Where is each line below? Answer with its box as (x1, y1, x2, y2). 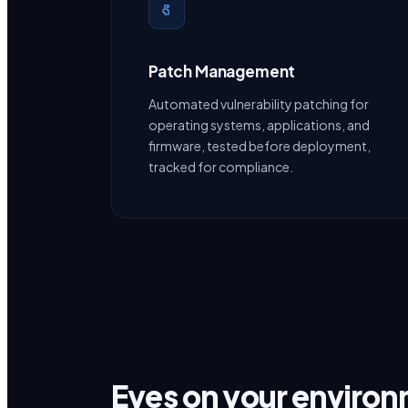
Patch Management (148, 61, 296, 82)
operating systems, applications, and (148, 117, 370, 134)
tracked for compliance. (148, 158, 293, 176)
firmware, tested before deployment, (148, 138, 371, 155)
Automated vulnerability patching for (148, 96, 369, 113)
